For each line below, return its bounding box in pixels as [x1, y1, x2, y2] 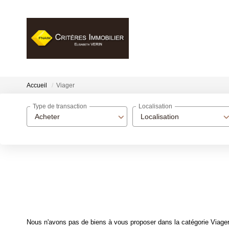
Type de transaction [33, 103, 87, 110]
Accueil [27, 82, 47, 89]
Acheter [35, 112, 60, 121]
